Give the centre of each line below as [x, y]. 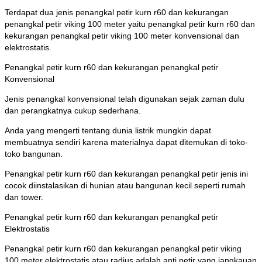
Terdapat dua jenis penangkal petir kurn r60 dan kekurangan [117, 13]
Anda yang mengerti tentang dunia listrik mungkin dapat [108, 131]
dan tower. [24, 197]
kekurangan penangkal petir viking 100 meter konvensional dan [122, 36]
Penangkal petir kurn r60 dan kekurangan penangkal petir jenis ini [126, 174]
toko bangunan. [34, 154]
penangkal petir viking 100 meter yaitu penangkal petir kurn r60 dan [130, 24]
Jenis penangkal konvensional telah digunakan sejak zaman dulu [125, 99]
